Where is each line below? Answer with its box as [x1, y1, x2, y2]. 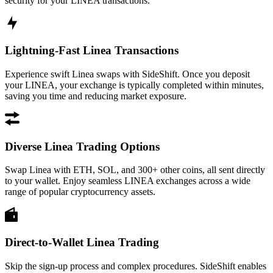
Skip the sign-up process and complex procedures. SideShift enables [5, 260, 266, 271]
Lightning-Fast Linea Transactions [5, 44, 179, 57]
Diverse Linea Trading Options [5, 140, 160, 153]
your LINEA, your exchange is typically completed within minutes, [5, 79, 264, 90]
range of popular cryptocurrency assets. [5, 186, 155, 197]
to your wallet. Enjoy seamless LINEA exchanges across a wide [5, 175, 250, 186]
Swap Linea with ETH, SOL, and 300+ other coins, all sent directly [5, 165, 265, 175]
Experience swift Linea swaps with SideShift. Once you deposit [5, 68, 250, 79]
